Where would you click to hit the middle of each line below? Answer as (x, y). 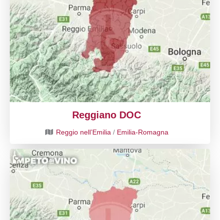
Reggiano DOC (106, 115)
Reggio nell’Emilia (83, 132)
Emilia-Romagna (143, 132)
